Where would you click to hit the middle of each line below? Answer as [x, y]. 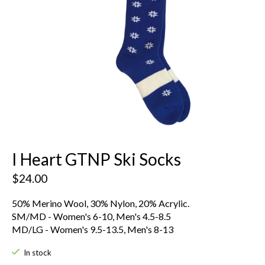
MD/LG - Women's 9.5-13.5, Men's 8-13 [93, 229]
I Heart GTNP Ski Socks [96, 159]
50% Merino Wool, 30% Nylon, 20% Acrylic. [101, 203]
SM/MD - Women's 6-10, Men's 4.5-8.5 [91, 216]
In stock [37, 252]
